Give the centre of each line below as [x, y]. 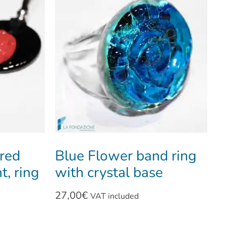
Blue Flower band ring [125, 156]
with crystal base [109, 173]
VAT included [114, 196]
